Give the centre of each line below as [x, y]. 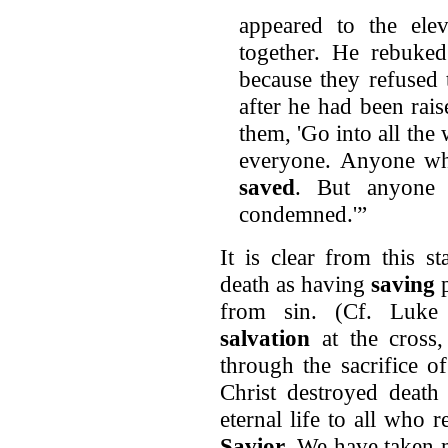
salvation [265, 338]
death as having [295, 284]
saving [406, 284]
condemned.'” [302, 214]
